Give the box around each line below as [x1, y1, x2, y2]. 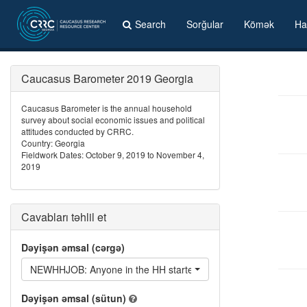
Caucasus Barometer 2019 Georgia [21, 71, 193, 86]
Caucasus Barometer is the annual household [21, 102, 192, 114]
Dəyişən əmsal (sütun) [21, 291, 126, 305]
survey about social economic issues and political [21, 114, 205, 125]
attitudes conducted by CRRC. [21, 125, 134, 137]
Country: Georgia [21, 137, 85, 149]
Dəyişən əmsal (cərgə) [21, 241, 125, 254]
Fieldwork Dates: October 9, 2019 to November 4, [21, 149, 204, 160]
